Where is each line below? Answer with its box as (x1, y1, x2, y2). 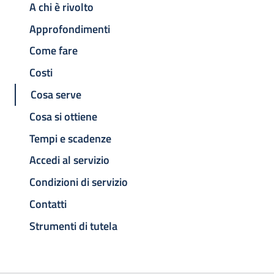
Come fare (29, 42, 78, 59)
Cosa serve (31, 86, 81, 103)
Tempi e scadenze (29, 130, 111, 147)
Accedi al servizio (29, 152, 109, 169)
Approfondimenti (29, 20, 110, 37)
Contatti (29, 195, 67, 212)
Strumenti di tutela (29, 217, 117, 234)
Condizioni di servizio (29, 174, 128, 191)
